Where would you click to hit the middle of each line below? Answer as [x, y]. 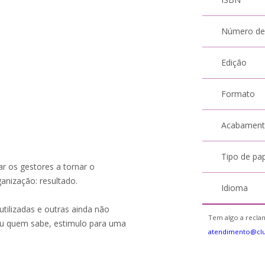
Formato [238, 94]
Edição [234, 62]
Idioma [235, 188]
